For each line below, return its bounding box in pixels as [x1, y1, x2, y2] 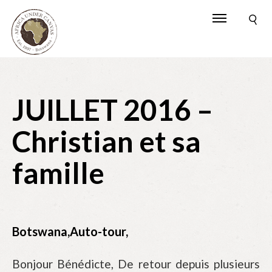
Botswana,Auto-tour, [12, 224, 128, 239]
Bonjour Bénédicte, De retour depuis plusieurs [12, 257, 260, 271]
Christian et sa [12, 124, 201, 158]
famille [12, 155, 104, 190]
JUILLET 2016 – [12, 92, 213, 127]
